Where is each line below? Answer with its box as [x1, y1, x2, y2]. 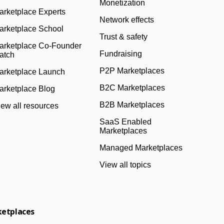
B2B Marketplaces [99, 100, 165, 109]
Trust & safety [99, 32, 148, 41]
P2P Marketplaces [99, 66, 165, 75]
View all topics [99, 160, 151, 169]
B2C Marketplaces [99, 83, 165, 92]
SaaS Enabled [99, 117, 152, 126]
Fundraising [99, 49, 142, 58]
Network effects [99, 15, 154, 24]
